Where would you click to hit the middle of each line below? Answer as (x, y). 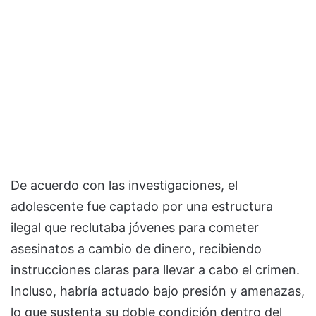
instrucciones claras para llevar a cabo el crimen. (155, 269)
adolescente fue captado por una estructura (142, 206)
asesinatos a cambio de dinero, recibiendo (136, 248)
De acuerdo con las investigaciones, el (124, 185)
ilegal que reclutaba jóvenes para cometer (135, 227)
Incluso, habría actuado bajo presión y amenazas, (158, 291)
